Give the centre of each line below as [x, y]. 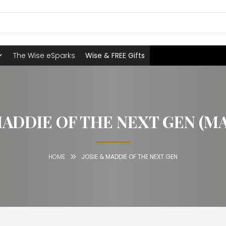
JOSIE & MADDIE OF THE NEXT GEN [129, 157]
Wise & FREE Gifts [115, 55]
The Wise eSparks [44, 55]
